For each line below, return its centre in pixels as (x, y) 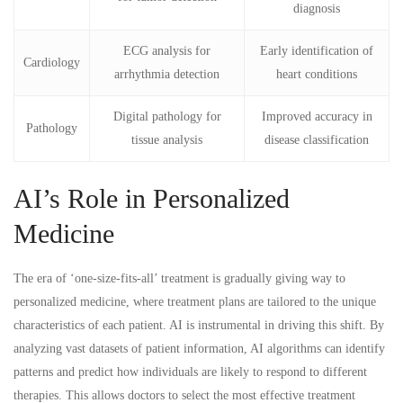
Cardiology (52, 62)
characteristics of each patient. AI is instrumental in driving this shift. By (199, 325)
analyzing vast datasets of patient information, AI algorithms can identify (199, 348)
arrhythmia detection (167, 74)
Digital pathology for (167, 116)
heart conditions (317, 74)
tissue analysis (167, 139)
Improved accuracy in (317, 116)
